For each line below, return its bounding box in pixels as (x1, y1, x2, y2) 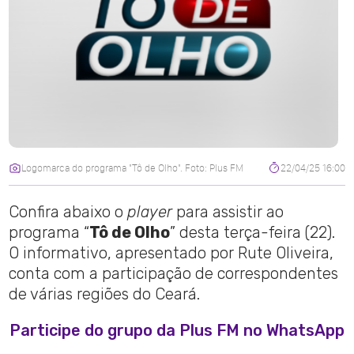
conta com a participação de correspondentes (9, 264, 339, 284)
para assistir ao (176, 202, 284, 222)
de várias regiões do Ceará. (9, 284, 201, 304)
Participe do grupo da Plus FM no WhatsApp (9, 321, 345, 341)
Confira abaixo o (9, 202, 128, 222)
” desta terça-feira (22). (170, 223, 336, 243)
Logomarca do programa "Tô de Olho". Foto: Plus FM (21, 162, 244, 175)
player (127, 202, 177, 222)
